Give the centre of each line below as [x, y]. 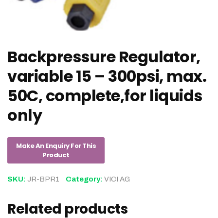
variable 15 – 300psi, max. [107, 76]
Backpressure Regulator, [104, 56]
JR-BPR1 [43, 179]
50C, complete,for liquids [105, 95]
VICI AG [117, 179]
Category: [85, 179]
